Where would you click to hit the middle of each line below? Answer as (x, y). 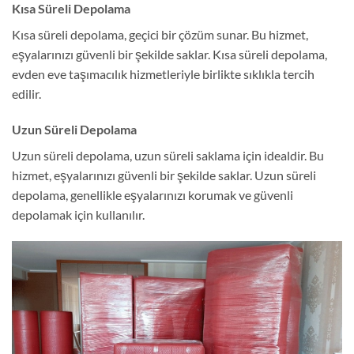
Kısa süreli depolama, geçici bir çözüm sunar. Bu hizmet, (160, 34)
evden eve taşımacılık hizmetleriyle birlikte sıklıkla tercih (163, 73)
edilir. (26, 93)
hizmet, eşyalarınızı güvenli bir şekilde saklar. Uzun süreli (164, 175)
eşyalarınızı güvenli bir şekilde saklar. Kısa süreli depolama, (169, 54)
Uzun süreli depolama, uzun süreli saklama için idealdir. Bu (168, 156)
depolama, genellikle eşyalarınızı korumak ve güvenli (153, 195)
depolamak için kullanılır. (78, 215)
